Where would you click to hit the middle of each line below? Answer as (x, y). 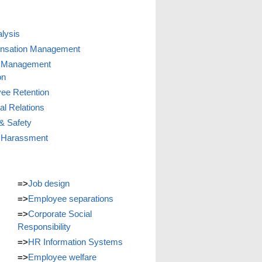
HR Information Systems (75, 242)
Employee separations (71, 199)
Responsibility (44, 227)
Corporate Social (60, 214)
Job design (49, 183)
